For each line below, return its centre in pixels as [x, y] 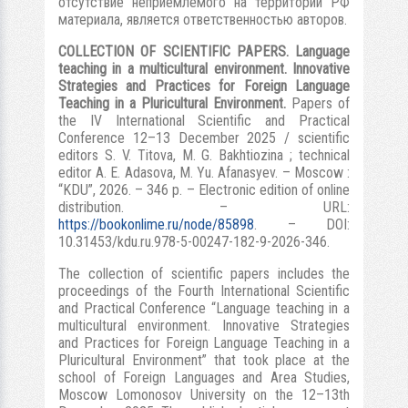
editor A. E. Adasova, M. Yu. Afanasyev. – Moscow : [204, 173]
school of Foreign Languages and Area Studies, [204, 377]
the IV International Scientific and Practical [204, 121]
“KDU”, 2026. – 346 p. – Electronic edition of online [204, 190]
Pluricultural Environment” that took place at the [204, 360]
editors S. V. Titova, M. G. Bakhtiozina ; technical [204, 155]
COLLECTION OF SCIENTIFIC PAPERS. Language [204, 51]
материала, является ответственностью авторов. [203, 20]
